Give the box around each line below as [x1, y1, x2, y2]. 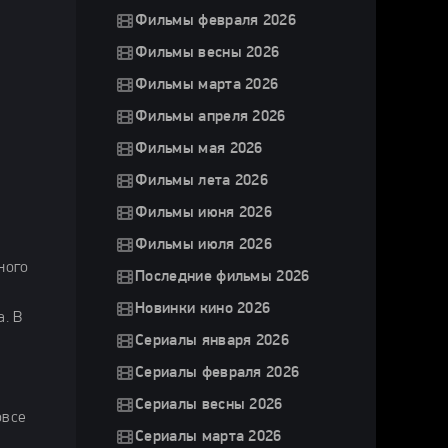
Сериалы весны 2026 [135, 397, 283, 413]
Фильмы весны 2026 [135, 45, 280, 61]
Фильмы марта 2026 [135, 77, 279, 93]
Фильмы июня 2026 [135, 205, 273, 221]
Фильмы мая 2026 [135, 141, 263, 157]
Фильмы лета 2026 [135, 173, 269, 189]
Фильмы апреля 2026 [135, 109, 286, 125]
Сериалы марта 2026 [135, 429, 282, 445]
